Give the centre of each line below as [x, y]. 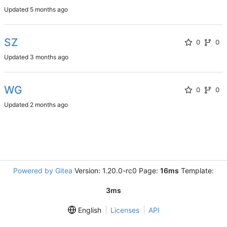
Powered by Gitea [43, 171]
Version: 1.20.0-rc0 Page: [116, 171]
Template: [196, 171]
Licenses [125, 210]
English [88, 210]
